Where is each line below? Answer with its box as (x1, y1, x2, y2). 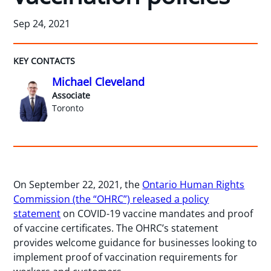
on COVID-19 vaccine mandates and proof (60, 207, 253, 221)
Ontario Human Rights (142, 178, 245, 192)
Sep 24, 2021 (13, 16, 71, 30)
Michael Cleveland (52, 74, 145, 89)
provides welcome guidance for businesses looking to (13, 236, 258, 250)
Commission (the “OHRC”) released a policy (13, 192, 209, 206)
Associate (52, 89, 91, 101)
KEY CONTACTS (13, 54, 76, 67)
